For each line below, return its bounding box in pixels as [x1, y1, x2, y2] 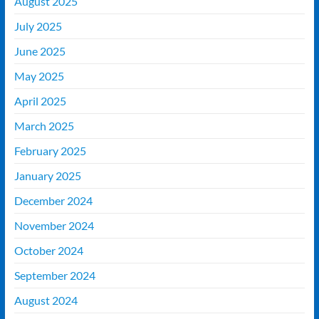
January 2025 [14, 169, 81, 183]
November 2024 [14, 219, 94, 233]
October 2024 [14, 244, 83, 258]
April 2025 [14, 94, 66, 108]
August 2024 [14, 293, 78, 308]
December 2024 [14, 194, 93, 208]
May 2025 [14, 69, 64, 83]
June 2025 [14, 44, 66, 58]
